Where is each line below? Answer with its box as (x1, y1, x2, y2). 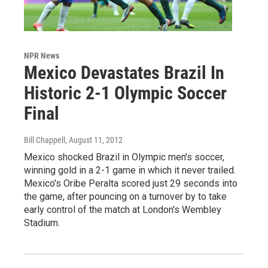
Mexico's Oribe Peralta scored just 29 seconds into (24, 178, 237, 190)
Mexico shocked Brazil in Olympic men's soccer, (24, 151, 224, 163)
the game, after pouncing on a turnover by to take (24, 191, 227, 203)
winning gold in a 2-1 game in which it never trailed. (24, 165, 236, 176)
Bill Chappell (24, 135, 65, 145)
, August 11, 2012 (65, 135, 123, 145)
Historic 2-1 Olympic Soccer (24, 83, 227, 104)
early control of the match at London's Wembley (24, 204, 221, 216)
